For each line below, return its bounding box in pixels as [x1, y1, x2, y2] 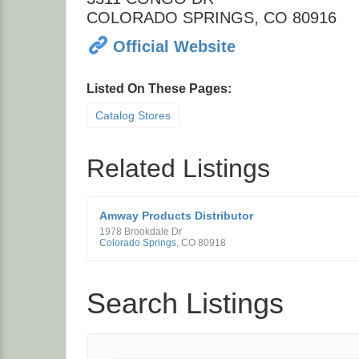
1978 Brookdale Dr [99, 226, 182, 237]
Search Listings [87, 287, 284, 320]
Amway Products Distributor [99, 209, 253, 222]
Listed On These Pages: [87, 82, 232, 95]
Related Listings [87, 154, 270, 183]
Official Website [113, 37, 236, 55]
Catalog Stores [95, 109, 171, 122]
